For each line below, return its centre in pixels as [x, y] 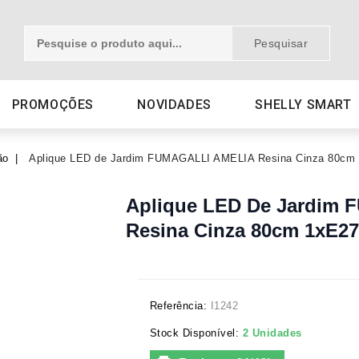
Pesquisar [281, 43]
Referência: [178, 306]
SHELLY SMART [303, 105]
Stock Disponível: [194, 333]
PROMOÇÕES [52, 105]
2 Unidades [272, 333]
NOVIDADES [174, 105]
